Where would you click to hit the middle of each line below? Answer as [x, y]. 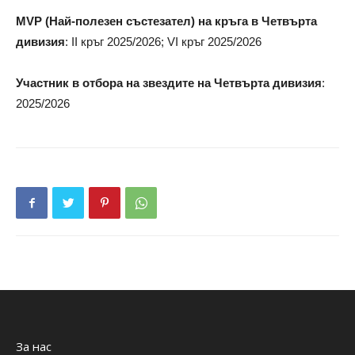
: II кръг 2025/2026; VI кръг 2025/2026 [163, 42]
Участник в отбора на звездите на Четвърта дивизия [169, 83]
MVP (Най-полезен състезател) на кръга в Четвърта [166, 21]
